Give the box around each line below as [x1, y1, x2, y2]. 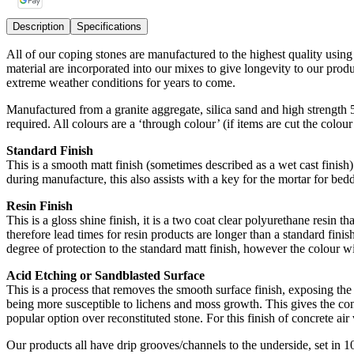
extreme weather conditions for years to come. [6, 75, 235, 89]
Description [13, 20, 64, 32]
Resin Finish [6, 198, 73, 213]
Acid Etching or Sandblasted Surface [6, 268, 205, 282]
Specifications [77, 20, 141, 32]
